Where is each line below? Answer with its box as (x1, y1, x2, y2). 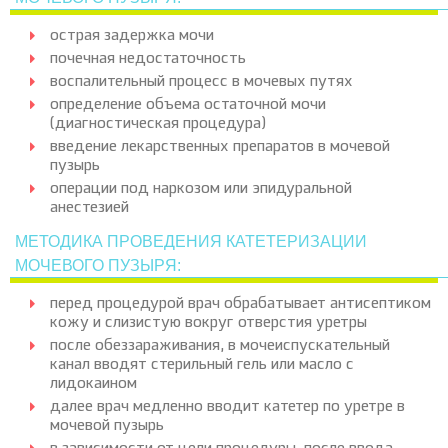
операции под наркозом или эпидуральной (50, 182, 352, 197)
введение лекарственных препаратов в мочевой (50, 140, 390, 155)
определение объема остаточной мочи (50, 98, 326, 113)
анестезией (50, 201, 129, 216)
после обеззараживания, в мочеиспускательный (50, 339, 390, 354)
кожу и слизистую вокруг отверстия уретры (50, 316, 367, 331)
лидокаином (50, 377, 137, 392)
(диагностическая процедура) (50, 117, 267, 132)
